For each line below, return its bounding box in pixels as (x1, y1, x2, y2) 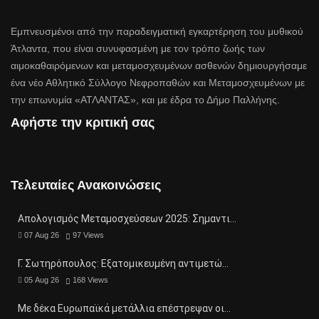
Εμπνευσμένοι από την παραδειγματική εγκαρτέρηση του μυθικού (11, 26, 303, 38)
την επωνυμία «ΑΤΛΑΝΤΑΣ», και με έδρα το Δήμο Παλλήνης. (11, 94, 280, 106)
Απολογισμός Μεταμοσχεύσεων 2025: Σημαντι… (18, 213, 236, 225)
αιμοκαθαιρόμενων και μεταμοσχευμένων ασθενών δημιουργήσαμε (11, 60, 307, 72)
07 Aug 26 (24, 231, 59, 240)
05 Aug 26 (24, 276, 59, 285)
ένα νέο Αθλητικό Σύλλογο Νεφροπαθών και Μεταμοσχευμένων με (11, 77, 305, 89)
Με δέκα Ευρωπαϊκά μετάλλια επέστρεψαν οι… (18, 303, 231, 315)
